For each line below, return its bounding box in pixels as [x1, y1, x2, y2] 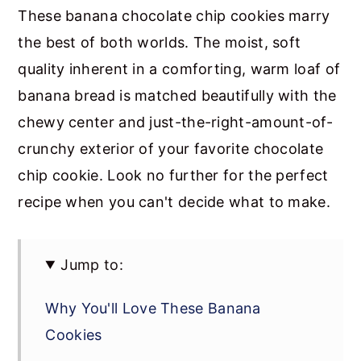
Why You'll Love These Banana [45, 299, 261, 317]
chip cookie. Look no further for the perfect [18, 166, 329, 184]
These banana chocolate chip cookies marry [18, 6, 330, 24]
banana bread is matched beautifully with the [18, 86, 337, 104]
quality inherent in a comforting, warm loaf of [18, 60, 341, 77]
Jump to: [60, 255, 123, 273]
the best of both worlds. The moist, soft [18, 33, 301, 51]
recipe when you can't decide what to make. [18, 193, 330, 210]
